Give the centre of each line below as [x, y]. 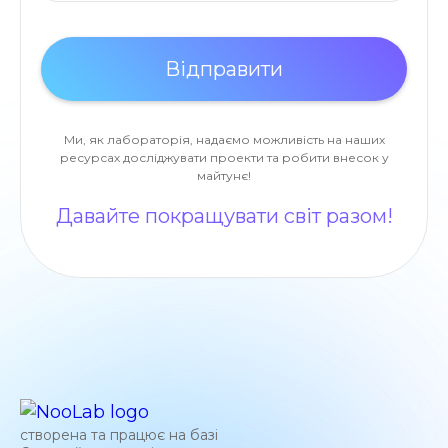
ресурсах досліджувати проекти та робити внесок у [224, 157]
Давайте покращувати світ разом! [224, 216]
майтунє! [224, 175]
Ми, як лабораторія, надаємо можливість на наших [224, 139]
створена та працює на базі [119, 434]
